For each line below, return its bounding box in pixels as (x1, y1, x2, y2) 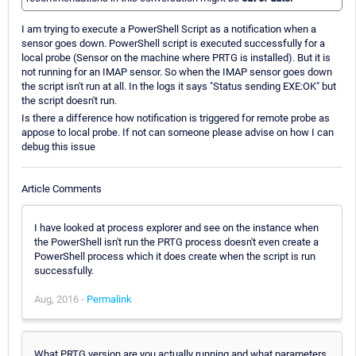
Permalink (87, 292, 132, 305)
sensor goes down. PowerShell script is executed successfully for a (21, 37, 325, 50)
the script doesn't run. (21, 95, 117, 107)
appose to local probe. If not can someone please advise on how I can (21, 126, 334, 139)
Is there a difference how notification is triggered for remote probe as (21, 112, 330, 125)
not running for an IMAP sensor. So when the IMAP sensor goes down (21, 66, 332, 79)
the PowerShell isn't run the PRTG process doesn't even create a (34, 235, 319, 248)
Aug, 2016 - (34, 292, 87, 305)
